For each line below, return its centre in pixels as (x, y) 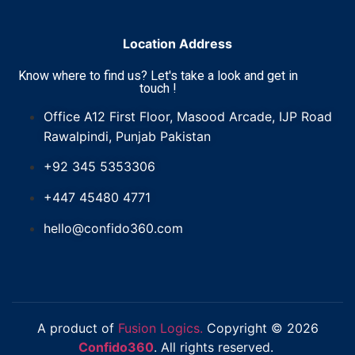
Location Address (177, 44)
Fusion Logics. (160, 328)
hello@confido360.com (113, 229)
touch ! (158, 89)
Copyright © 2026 (260, 328)
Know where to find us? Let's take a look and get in (158, 76)
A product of (77, 328)
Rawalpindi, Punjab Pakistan (127, 137)
